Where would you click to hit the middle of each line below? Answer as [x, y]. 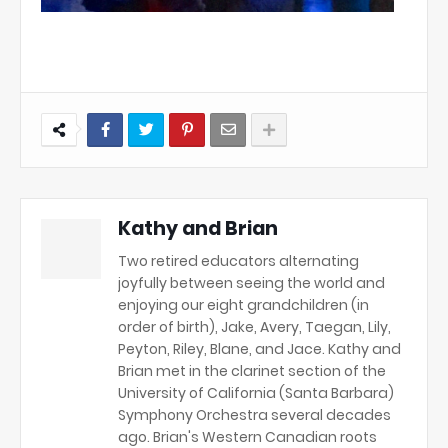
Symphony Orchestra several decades [254, 414]
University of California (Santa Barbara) [256, 392]
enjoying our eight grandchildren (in [243, 304]
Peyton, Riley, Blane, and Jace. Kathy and [259, 348]
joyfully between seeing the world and [251, 282]
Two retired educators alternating [238, 260]
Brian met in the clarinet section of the [252, 370]
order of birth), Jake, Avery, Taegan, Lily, [254, 326]
